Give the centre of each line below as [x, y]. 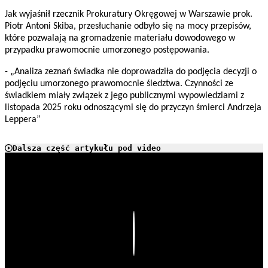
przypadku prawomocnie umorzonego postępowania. [107, 51]
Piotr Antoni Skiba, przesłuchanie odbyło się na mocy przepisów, [128, 27]
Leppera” [23, 120]
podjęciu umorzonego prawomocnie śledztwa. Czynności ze [119, 84]
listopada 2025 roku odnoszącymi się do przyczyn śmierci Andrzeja [133, 108]
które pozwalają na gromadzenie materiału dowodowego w [120, 39]
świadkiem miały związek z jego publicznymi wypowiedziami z [124, 96]
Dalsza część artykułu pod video [87, 148]
